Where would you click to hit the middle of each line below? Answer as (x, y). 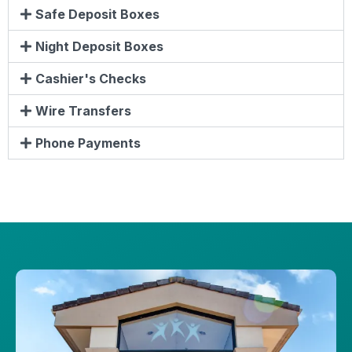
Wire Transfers (84, 110)
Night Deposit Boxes (100, 46)
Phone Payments (88, 143)
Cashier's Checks (91, 78)
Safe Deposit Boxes (98, 14)
